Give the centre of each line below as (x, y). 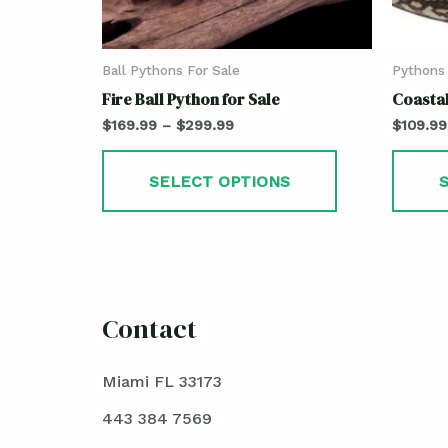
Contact (149, 328)
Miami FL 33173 (162, 381)
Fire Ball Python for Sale (191, 99)
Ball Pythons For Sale (171, 69)
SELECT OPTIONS (219, 181)
